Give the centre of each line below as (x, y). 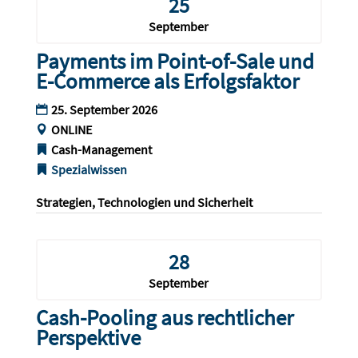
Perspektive (88, 338)
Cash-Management (101, 150)
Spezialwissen (89, 170)
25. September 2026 (104, 110)
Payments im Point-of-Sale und (175, 61)
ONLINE (71, 130)
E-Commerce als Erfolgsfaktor (167, 81)
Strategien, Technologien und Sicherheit (144, 203)
